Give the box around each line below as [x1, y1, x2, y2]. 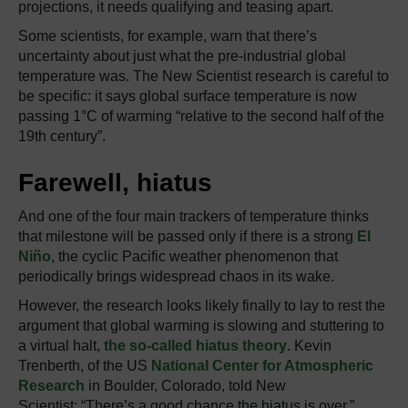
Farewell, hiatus [18, 168, 212, 197]
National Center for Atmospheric [151, 358, 373, 373]
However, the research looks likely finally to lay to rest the [18, 298, 385, 313]
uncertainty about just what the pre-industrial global [18, 48, 346, 64]
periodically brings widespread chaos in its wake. [18, 269, 334, 284]
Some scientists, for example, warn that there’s [18, 28, 317, 44]
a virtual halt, [18, 338, 104, 353]
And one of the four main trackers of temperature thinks [18, 209, 369, 224]
